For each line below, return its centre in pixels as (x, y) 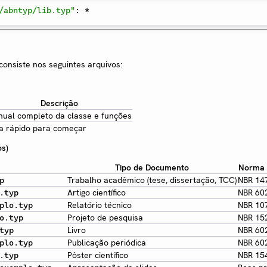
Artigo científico (97, 192)
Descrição (59, 103)
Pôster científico (98, 255)
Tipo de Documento (152, 167)
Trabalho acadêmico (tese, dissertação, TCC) (152, 180)
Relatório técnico (100, 205)
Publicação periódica (107, 242)
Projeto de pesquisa (105, 217)
